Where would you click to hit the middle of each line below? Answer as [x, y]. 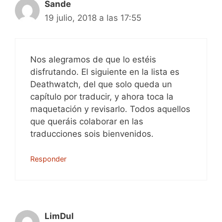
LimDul [59, 216]
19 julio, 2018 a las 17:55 [93, 18]
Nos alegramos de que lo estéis [93, 59]
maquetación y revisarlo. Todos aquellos [110, 109]
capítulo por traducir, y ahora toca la [102, 96]
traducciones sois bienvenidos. [92, 134]
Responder [48, 159]
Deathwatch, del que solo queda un [101, 84]
